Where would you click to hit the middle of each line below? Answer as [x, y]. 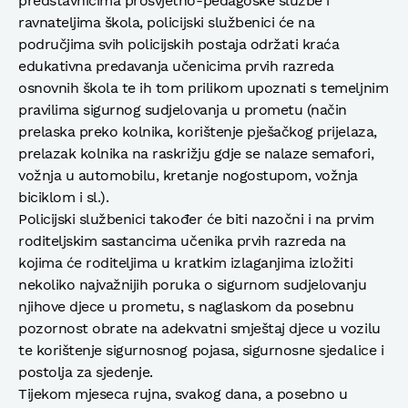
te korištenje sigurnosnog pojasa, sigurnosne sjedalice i [201, 350]
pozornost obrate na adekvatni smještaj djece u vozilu [199, 328]
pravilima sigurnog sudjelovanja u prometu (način [183, 109]
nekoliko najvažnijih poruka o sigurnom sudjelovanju [193, 284]
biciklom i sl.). [64, 197]
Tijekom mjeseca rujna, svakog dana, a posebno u [183, 393]
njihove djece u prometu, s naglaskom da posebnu [186, 306]
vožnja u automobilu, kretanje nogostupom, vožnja [188, 175]
